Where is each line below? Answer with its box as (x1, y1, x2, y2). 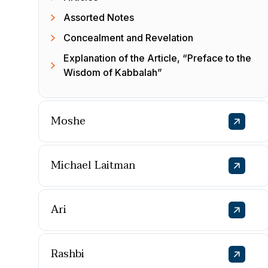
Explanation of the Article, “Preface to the (63, 52, 251, 64)
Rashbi (51, 245, 84, 263)
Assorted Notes (63, 11, 134, 23)
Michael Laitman (51, 156, 135, 175)
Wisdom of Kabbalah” (63, 66, 162, 78)
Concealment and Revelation (63, 32, 193, 44)
